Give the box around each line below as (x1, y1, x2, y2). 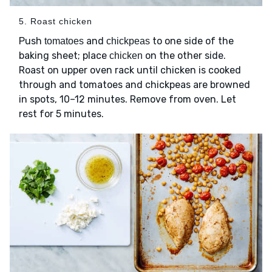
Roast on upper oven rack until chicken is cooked (19, 64, 241, 76)
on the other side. (143, 50, 226, 62)
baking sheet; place (19, 50, 109, 62)
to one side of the (150, 35, 234, 47)
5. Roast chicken (19, 16, 92, 27)
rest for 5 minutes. (19, 108, 104, 120)
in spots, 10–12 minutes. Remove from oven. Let (19, 93, 236, 106)
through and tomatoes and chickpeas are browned (19, 79, 250, 91)
